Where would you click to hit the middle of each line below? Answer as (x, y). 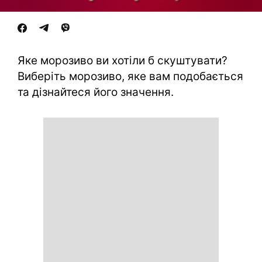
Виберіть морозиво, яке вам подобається (130, 76)
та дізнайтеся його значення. (96, 92)
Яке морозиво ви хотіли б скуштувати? (123, 61)
